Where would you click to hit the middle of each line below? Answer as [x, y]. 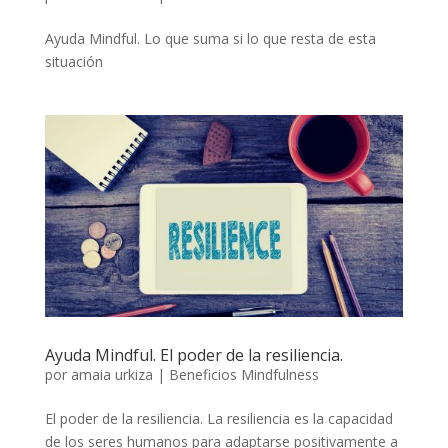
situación [73, 61]
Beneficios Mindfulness [243, 374]
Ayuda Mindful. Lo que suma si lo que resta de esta [210, 38]
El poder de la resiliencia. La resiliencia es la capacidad [218, 418]
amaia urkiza [111, 374]
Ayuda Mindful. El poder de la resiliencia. [193, 354]
